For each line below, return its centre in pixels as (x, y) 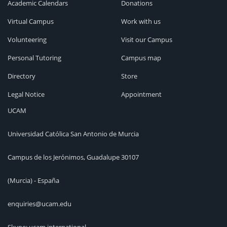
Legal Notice (26, 94)
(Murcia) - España (33, 181)
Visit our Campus (147, 40)
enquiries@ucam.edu (40, 204)
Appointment (141, 94)
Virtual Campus (31, 22)
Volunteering (27, 40)
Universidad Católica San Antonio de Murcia (73, 134)
